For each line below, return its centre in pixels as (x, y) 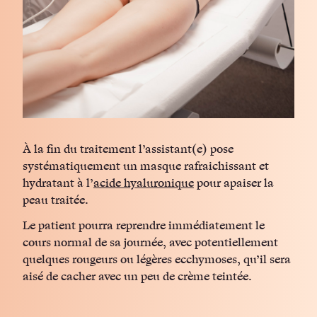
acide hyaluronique (144, 184)
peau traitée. (56, 201)
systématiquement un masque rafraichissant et (146, 167)
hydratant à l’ (58, 184)
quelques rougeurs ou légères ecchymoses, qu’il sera (157, 260)
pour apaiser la (234, 184)
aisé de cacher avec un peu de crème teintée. (137, 277)
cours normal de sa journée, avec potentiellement (150, 243)
